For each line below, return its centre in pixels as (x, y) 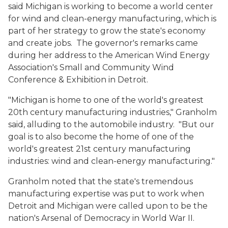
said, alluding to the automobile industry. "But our (111, 124)
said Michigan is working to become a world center (111, 6)
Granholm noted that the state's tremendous (101, 181)
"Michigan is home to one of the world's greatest (106, 100)
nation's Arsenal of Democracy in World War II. (101, 218)
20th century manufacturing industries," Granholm (112, 112)
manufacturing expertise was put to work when (106, 194)
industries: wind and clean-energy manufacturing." (111, 161)
